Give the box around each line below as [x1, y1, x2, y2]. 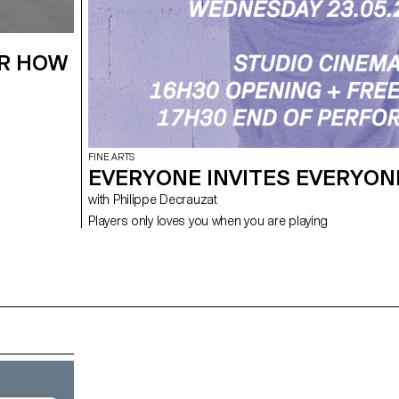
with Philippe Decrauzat [112, 192, 217, 208]
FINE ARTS [88, 151, 135, 164]
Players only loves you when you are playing [88, 214, 329, 229]
